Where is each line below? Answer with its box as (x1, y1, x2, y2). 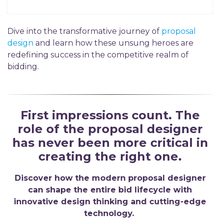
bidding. (7, 61, 39, 71)
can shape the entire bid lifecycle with (28, 185, 192, 194)
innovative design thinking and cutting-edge (14, 196, 206, 206)
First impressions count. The (20, 108, 200, 122)
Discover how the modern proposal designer (14, 173, 206, 183)
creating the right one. (38, 149, 182, 164)
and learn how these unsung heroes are (33, 38, 193, 48)
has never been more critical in (12, 135, 208, 150)
